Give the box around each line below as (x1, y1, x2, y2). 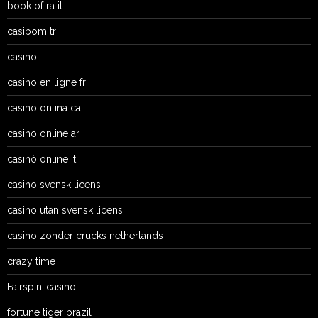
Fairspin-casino (7, 280, 76, 292)
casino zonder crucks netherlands (7, 229, 163, 241)
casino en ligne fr (7, 76, 86, 88)
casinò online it (7, 153, 76, 165)
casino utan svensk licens (7, 204, 123, 216)
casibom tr (7, 25, 56, 37)
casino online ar (7, 127, 79, 139)
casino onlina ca (7, 102, 81, 114)
